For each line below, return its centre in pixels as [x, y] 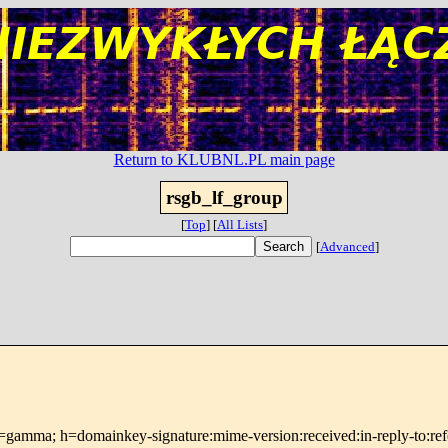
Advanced [347, 246]
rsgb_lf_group [224, 197]
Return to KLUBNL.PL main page [224, 159]
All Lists [240, 224]
